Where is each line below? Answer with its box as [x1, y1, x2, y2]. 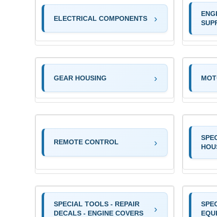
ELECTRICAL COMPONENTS [54, 14, 147, 22]
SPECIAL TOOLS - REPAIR [54, 200, 139, 208]
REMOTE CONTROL [54, 138, 119, 146]
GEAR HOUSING [54, 74, 107, 82]
